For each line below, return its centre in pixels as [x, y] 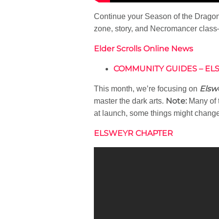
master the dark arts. [129, 101]
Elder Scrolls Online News [143, 48]
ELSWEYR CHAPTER [133, 133]
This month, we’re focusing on [147, 88]
